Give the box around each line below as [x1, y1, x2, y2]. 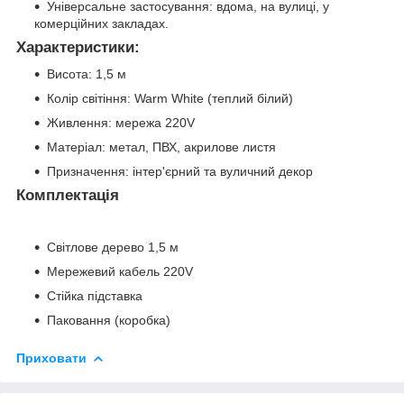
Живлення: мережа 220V [47, 115, 195, 131]
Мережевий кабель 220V [47, 264, 193, 280]
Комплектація [16, 187, 119, 205]
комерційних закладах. [34, 15, 169, 31]
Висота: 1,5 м [47, 67, 126, 82]
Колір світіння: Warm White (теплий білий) [47, 91, 293, 106]
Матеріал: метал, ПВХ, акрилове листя [47, 140, 276, 155]
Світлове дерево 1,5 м [47, 240, 179, 255]
